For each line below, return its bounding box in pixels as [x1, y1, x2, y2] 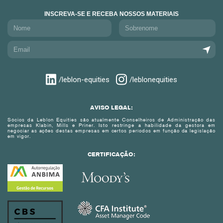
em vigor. [7, 134, 31, 139]
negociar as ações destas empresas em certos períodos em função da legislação [7, 129, 216, 134]
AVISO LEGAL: [90, 106, 133, 111]
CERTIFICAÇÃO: [88, 152, 135, 158]
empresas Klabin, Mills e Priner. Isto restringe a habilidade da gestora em [7, 123, 216, 128]
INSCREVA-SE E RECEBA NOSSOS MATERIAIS [44, 10, 179, 18]
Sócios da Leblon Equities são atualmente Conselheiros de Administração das [7, 118, 216, 123]
